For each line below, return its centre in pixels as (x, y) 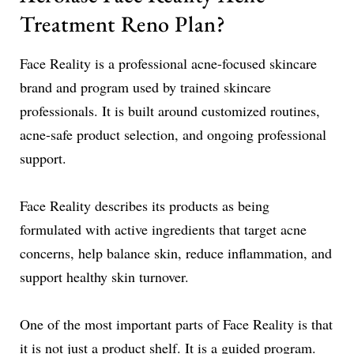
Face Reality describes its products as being (145, 205)
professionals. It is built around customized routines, (170, 111)
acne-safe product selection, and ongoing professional (173, 134)
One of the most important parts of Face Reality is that (176, 324)
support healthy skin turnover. (104, 277)
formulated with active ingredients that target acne (163, 229)
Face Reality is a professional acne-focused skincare (168, 63)
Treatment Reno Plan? (123, 24)
